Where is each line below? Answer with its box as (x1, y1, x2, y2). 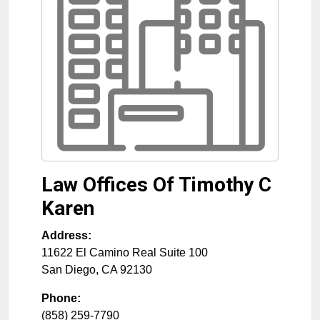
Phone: (41, 292, 81, 304)
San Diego (41, 264, 96, 276)
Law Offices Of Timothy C (41, 173, 271, 196)
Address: (41, 229, 91, 241)
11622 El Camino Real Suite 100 (41, 246, 208, 259)
